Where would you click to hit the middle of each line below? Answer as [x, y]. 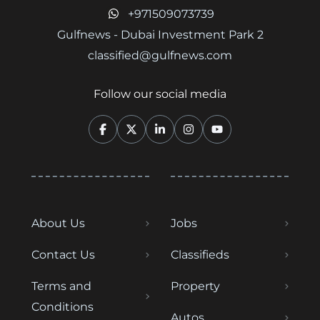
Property [195, 286]
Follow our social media [160, 94]
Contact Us [63, 255]
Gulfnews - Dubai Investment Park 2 [160, 35]
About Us [58, 223]
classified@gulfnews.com [160, 55]
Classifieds [200, 255]
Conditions [62, 307]
